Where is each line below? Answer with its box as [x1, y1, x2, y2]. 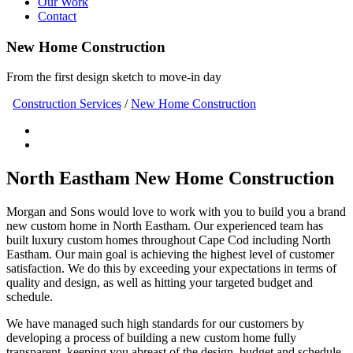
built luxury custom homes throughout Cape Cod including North [6, 233, 331, 247]
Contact [38, 9, 76, 23]
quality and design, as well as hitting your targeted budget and [6, 276, 313, 290]
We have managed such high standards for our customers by [6, 317, 304, 331]
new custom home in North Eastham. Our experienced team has [6, 219, 323, 233]
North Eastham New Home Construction [6, 168, 334, 189]
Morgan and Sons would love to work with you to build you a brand [6, 205, 346, 219]
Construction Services [13, 97, 121, 111]
